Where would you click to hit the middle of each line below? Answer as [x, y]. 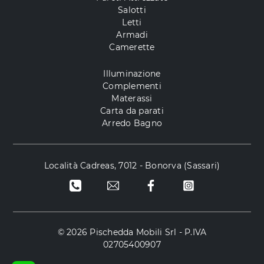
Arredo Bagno [132, 123]
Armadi [132, 34]
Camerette [132, 47]
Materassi [132, 98]
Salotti [132, 10]
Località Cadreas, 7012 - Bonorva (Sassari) [132, 165]
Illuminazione [132, 73]
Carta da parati [132, 110]
